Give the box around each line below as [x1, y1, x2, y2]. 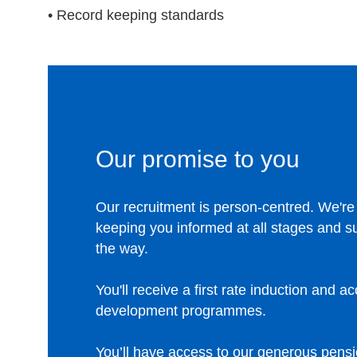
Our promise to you [96, 146, 300, 172]
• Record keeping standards [48, 7, 224, 23]
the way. [96, 241, 148, 257]
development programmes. [96, 303, 266, 319]
